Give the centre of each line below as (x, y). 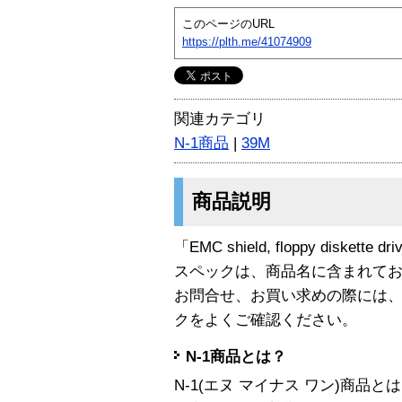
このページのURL (228, 23)
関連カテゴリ (220, 118)
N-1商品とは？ (236, 357)
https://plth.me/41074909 (247, 41)
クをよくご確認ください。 (266, 319)
